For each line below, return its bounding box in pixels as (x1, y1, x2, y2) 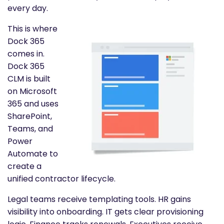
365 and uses (7, 97, 58, 109)
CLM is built (7, 72, 50, 84)
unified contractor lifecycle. (7, 172, 115, 184)
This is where (7, 22, 57, 34)
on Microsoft (7, 85, 57, 97)
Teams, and (7, 122, 53, 134)
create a (7, 160, 41, 172)
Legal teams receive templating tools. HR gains (7, 193, 191, 205)
